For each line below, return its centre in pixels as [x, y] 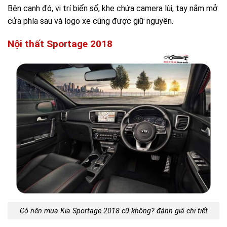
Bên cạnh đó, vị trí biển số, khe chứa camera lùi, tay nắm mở [112, 8]
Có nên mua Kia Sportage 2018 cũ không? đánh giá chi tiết [113, 211]
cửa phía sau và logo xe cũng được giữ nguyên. [90, 21]
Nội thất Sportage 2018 [60, 44]
